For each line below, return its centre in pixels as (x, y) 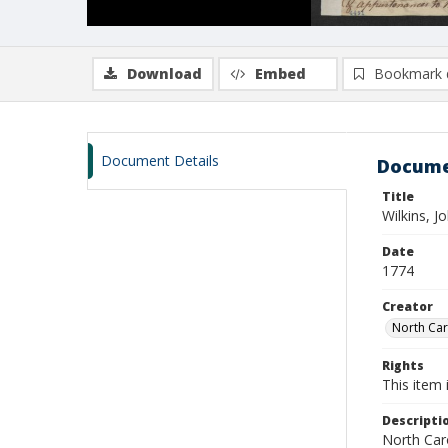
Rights (403, 365)
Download (164, 73)
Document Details (160, 160)
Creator (407, 306)
